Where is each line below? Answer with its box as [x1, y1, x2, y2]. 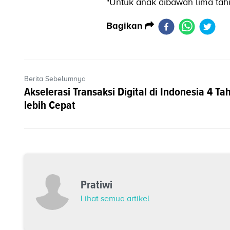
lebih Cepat [24, 97, 75, 113]
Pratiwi [81, 177, 112, 193]
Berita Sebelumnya [24, 75, 86, 83]
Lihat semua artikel [81, 194, 149, 204]
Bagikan [106, 21, 145, 31]
